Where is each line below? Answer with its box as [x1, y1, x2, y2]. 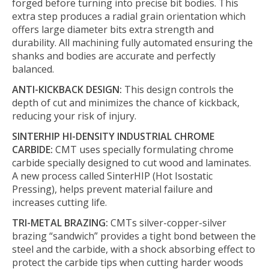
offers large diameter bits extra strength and [12, 23, 214, 37]
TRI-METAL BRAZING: [12, 216, 108, 230]
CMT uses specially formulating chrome [53, 143, 234, 157]
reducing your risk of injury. [12, 109, 136, 123]
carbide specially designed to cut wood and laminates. [12, 156, 251, 170]
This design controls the [122, 83, 234, 97]
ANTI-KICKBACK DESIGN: [12, 83, 122, 97]
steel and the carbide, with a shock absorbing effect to [12, 243, 255, 256]
